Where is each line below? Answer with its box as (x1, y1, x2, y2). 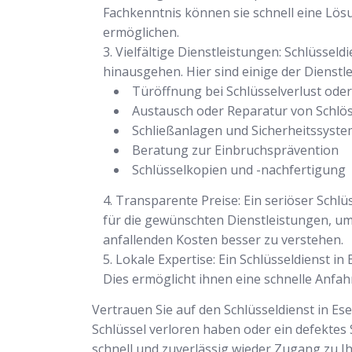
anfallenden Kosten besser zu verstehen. (103, 231, 343, 248)
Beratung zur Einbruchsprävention (132, 141, 339, 159)
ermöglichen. (103, 24, 179, 41)
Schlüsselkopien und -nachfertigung (132, 161, 346, 178)
